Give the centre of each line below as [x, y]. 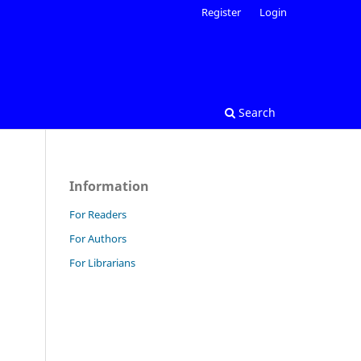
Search [255, 112]
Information [109, 186]
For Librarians [102, 262]
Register [222, 12]
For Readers [98, 214]
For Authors [98, 238]
